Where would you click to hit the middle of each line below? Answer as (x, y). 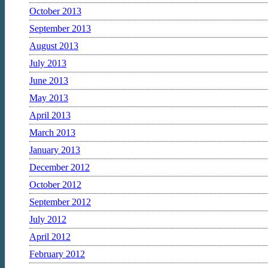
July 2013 (48, 63)
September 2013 (60, 28)
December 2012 (60, 167)
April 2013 (50, 115)
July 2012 (48, 219)
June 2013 (49, 80)
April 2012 (50, 236)
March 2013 (52, 132)
